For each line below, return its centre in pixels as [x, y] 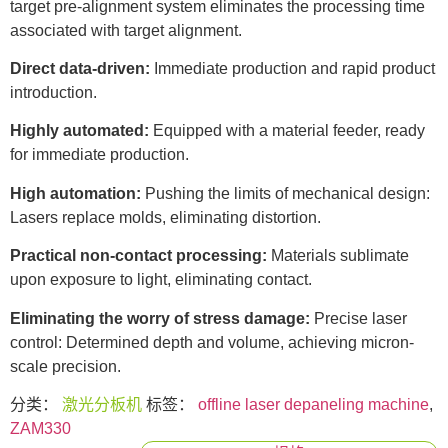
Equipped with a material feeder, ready [287, 131]
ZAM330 [40, 428]
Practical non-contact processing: [138, 256]
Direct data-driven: [80, 69]
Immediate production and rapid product [292, 69]
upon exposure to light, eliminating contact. [161, 280]
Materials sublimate [338, 256]
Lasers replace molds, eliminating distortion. [165, 217]
